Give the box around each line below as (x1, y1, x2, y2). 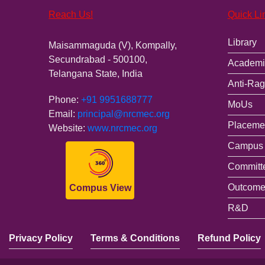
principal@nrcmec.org (77, 108, 170, 119)
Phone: (49, 94, 82, 105)
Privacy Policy (9, 232, 73, 243)
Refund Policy (198, 232, 261, 243)
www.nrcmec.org (88, 122, 158, 133)
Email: (49, 108, 78, 119)
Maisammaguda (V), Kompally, (49, 40, 177, 50)
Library (227, 37, 257, 47)
